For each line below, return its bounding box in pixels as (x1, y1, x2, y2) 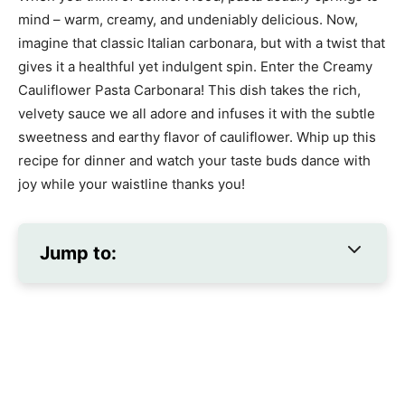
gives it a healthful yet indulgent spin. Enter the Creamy (18, 58, 372, 76)
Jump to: (40, 242, 117, 265)
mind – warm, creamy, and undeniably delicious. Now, (18, 11, 358, 29)
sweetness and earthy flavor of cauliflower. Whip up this (18, 128, 376, 146)
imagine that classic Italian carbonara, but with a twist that (18, 34, 385, 52)
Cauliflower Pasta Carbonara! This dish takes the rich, (18, 81, 361, 99)
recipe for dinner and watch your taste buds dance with (18, 152, 371, 170)
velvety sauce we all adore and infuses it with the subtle (18, 105, 375, 123)
